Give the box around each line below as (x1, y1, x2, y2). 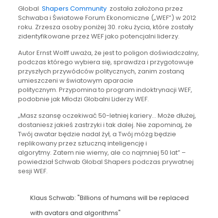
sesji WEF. (18, 166, 48, 176)
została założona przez (106, 3, 183, 13)
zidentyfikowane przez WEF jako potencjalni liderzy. (18, 31, 180, 41)
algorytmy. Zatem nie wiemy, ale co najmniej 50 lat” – (18, 147, 186, 157)
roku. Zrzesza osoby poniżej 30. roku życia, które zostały (18, 22, 193, 32)
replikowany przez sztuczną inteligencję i (18, 138, 147, 148)
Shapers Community (41, 3, 107, 13)
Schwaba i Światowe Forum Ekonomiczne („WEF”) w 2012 (18, 13, 196, 22)
